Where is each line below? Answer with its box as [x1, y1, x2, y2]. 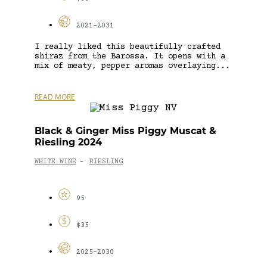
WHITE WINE [35, 158, 76, 166]
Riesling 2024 [35, 136, 102, 148]
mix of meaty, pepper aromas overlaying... [35, 61, 230, 71]
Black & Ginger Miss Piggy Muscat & [35, 125, 216, 136]
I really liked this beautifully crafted [35, 42, 221, 52]
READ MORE [35, 91, 75, 102]
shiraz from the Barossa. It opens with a [35, 51, 225, 61]
